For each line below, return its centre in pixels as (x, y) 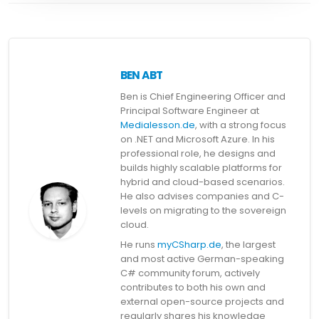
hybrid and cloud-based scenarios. (203, 182)
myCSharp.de (189, 245)
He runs (139, 245)
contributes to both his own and (193, 288)
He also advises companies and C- (202, 197)
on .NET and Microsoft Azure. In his (198, 140)
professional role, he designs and (198, 154)
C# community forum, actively (190, 273)
